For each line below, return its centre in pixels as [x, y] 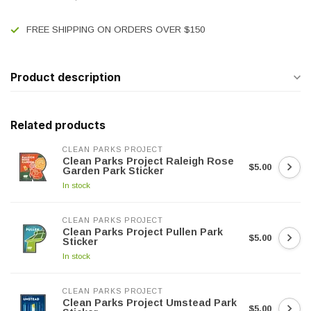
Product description [66, 77]
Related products [58, 125]
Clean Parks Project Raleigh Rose [148, 161]
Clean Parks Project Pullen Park [143, 232]
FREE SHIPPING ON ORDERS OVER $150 [116, 30]
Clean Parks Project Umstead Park [150, 303]
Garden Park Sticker [113, 171]
